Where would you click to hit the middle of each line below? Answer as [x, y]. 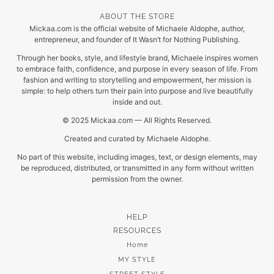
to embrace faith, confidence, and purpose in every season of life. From [137, 69]
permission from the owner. [137, 179]
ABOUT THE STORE [137, 17]
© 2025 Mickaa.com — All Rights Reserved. [137, 120]
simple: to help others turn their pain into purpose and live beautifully [137, 91]
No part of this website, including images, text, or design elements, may [137, 157]
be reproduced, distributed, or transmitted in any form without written [137, 168]
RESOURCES [137, 231]
